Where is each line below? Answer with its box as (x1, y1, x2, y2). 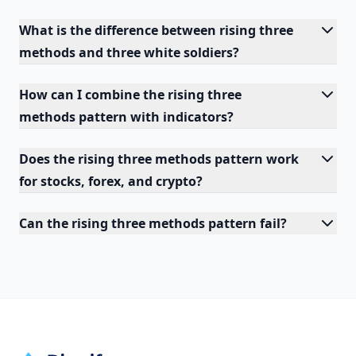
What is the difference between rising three (19, 21, 293, 39)
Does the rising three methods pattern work (19, 150, 299, 168)
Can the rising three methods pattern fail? (19, 215, 287, 232)
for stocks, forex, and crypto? (19, 172, 203, 190)
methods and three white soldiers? (19, 44, 239, 61)
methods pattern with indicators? (19, 108, 234, 126)
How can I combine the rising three (19, 86, 242, 103)
